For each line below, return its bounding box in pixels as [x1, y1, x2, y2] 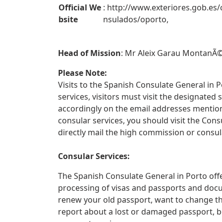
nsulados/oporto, [103, 14, 168, 25]
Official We [58, 2, 101, 13]
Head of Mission [58, 48, 121, 58]
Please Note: [58, 67, 107, 78]
